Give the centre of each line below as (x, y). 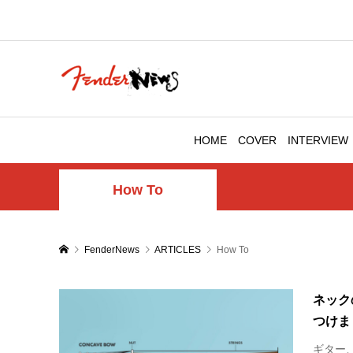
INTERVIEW (318, 140)
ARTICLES (177, 250)
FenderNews (111, 250)
